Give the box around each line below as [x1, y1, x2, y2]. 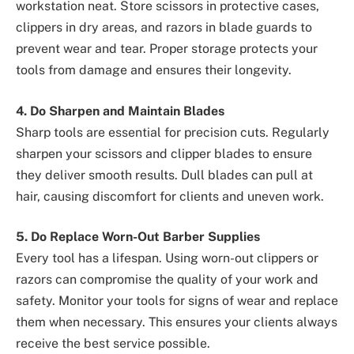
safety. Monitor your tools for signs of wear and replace [16, 293, 338, 309]
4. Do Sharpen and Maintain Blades [16, 103, 224, 119]
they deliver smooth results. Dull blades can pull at [16, 167, 313, 183]
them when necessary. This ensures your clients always [16, 314, 337, 330]
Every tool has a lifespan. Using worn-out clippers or [16, 250, 318, 266]
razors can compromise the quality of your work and [16, 272, 318, 288]
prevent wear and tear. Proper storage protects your [16, 41, 318, 57]
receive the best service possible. [16, 336, 210, 352]
